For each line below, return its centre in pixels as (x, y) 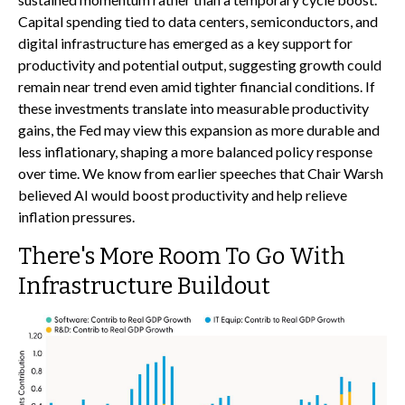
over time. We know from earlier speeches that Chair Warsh (201, 174)
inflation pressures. (76, 217)
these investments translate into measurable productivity (193, 108)
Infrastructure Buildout (144, 287)
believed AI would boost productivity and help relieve (183, 195)
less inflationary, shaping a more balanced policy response (195, 152)
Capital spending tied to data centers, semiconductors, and (198, 22)
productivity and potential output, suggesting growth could (200, 65)
